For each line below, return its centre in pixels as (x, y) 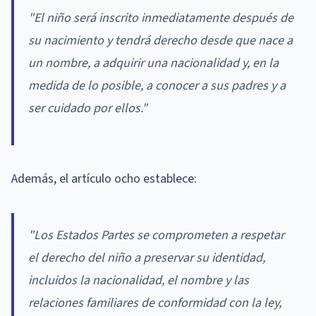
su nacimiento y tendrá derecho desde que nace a (160, 40)
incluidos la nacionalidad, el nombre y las (139, 280)
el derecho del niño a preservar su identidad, (147, 257)
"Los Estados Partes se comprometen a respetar (156, 235)
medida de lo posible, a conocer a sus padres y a (157, 85)
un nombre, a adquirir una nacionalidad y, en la (153, 63)
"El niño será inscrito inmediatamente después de (161, 18)
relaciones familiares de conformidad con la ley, (155, 303)
